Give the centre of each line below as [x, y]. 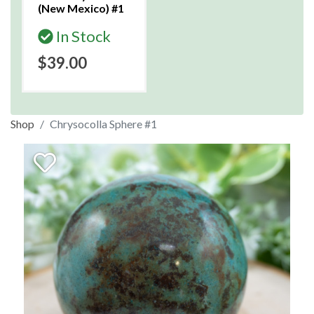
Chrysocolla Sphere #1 [103, 124]
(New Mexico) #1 [81, 8]
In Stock [82, 36]
